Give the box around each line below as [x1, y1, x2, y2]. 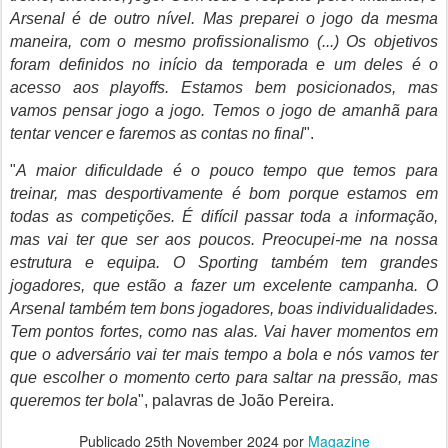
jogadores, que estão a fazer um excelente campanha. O [10, 277, 438, 294]
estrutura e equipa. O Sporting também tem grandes [10, 254, 438, 271]
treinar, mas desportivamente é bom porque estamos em [10, 185, 438, 202]
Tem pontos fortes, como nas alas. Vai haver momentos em [10, 323, 438, 340]
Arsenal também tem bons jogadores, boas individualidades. [10, 300, 438, 317]
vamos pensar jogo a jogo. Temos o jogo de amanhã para [10, 102, 438, 119]
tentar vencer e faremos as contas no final [10, 125, 304, 142]
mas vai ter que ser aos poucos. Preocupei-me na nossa [10, 231, 438, 248]
